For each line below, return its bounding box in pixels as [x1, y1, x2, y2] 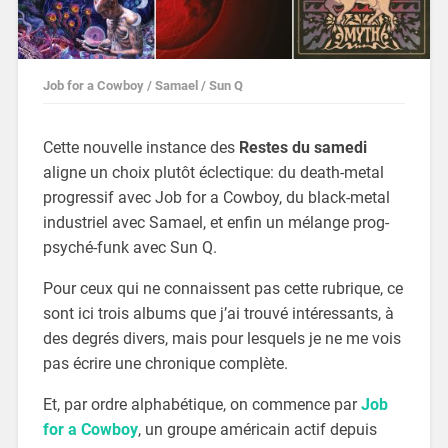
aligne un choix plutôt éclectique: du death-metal [42, 163, 384, 183]
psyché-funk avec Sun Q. [42, 238, 217, 258]
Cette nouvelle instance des [42, 138, 239, 158]
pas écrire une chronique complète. [42, 354, 288, 374]
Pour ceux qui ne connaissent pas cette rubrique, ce [42, 279, 403, 299]
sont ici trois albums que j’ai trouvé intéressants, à [42, 304, 394, 324]
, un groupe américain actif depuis [137, 420, 377, 440]
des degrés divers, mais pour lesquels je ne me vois [42, 329, 401, 349]
